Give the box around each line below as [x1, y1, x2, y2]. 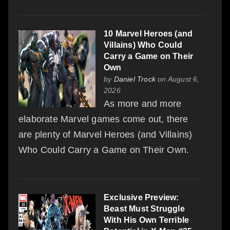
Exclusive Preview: [104, 193, 179, 202]
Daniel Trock [113, 74, 156, 83]
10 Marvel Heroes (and [104, 29, 193, 38]
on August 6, [156, 74, 200, 83]
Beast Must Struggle [104, 204, 185, 213]
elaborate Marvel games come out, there [18, 113, 188, 124]
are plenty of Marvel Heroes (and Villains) [18, 129, 193, 140]
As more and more [104, 98, 182, 109]
